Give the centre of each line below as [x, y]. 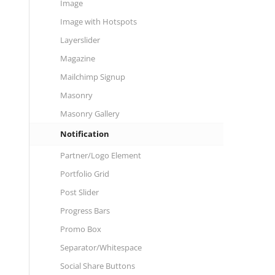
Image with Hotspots [98, 21]
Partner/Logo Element [100, 155]
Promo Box [80, 229]
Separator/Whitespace [101, 247]
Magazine [77, 58]
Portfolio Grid [84, 174]
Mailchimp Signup [92, 77]
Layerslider [80, 40]
